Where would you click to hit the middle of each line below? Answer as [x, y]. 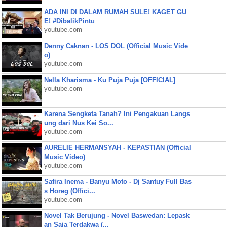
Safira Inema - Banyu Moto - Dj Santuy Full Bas [118, 182]
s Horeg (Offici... [69, 191]
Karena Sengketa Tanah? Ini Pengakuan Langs [117, 114]
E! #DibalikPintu [69, 21]
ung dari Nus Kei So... [79, 123]
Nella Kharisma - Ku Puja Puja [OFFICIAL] [109, 80]
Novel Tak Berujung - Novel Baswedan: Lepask [117, 216]
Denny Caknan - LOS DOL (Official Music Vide [116, 46]
